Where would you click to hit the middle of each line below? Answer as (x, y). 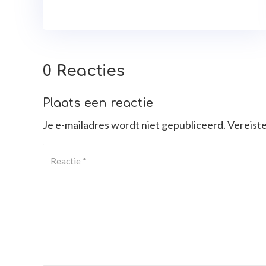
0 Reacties (84, 71)
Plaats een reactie (98, 103)
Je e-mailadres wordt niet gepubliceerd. (134, 125)
